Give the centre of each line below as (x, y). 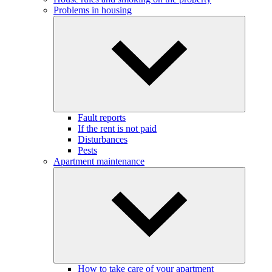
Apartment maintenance (99, 161)
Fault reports (102, 117)
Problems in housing (93, 10)
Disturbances (103, 139)
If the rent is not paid (117, 128)
